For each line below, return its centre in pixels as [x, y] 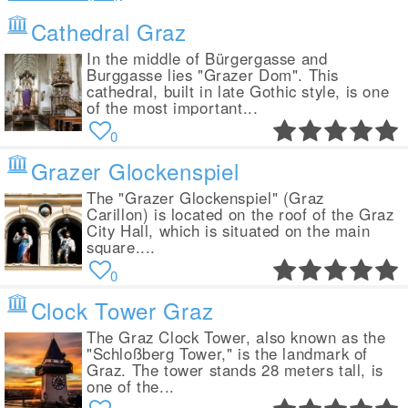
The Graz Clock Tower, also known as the [236, 337]
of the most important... [173, 108]
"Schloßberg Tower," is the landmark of [227, 354]
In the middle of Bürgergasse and [207, 59]
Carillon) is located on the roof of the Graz [240, 214]
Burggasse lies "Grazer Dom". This [213, 75]
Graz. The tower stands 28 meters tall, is [235, 370]
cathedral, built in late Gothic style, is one [238, 92]
